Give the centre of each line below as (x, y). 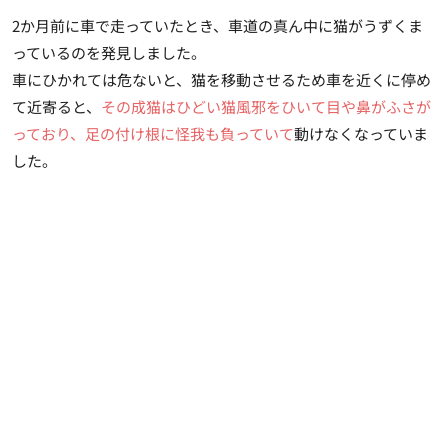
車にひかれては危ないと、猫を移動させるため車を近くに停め (221, 79)
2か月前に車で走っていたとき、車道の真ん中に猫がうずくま (217, 25)
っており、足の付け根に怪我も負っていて (153, 133)
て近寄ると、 (56, 106)
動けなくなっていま (361, 133)
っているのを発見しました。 (109, 52)
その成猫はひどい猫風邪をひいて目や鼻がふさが (266, 106)
